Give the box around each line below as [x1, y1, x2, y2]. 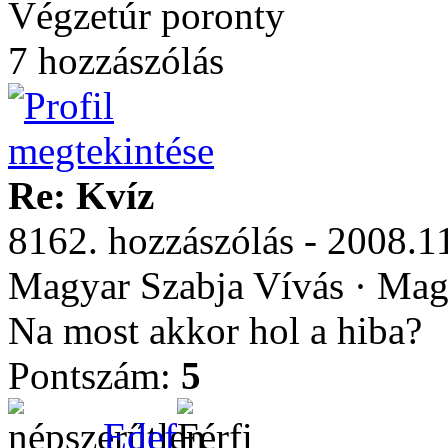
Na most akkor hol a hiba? [8, 309, 422, 352]
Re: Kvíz [8, 174, 154, 217]
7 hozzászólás [8, 39, 224, 82]
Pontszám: [8, 354, 181, 397]
